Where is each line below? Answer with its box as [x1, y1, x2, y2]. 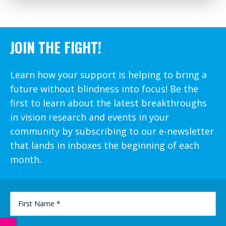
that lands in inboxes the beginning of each [10, 139, 199, 151]
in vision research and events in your [10, 111, 169, 123]
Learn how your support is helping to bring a [10, 69, 207, 81]
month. [10, 153, 41, 165]
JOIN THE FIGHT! [10, 37, 101, 58]
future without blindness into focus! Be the [10, 83, 198, 95]
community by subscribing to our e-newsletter [10, 125, 214, 137]
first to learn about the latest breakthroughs [10, 97, 207, 109]
